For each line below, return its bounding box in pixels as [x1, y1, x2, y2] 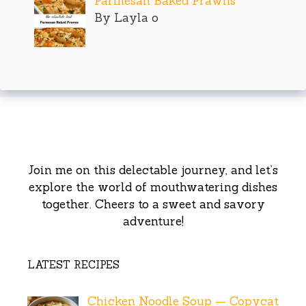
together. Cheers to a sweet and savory [41, 197, 265, 212]
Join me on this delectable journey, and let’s [28, 163, 278, 178]
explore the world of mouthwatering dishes [29, 180, 277, 195]
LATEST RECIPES [27, 258, 120, 272]
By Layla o [94, 10, 158, 26]
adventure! [122, 214, 184, 229]
